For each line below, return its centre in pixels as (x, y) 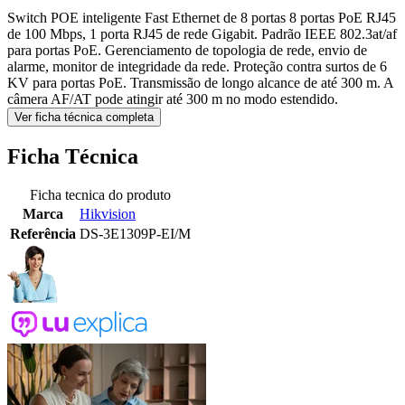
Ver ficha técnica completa (84, 118)
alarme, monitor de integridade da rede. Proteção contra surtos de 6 (197, 67)
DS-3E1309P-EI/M (135, 234)
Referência (43, 234)
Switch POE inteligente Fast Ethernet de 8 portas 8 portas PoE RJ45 (202, 18)
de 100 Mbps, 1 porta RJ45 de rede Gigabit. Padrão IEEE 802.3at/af (202, 34)
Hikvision (108, 214)
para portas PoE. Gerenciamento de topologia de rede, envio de (187, 51)
